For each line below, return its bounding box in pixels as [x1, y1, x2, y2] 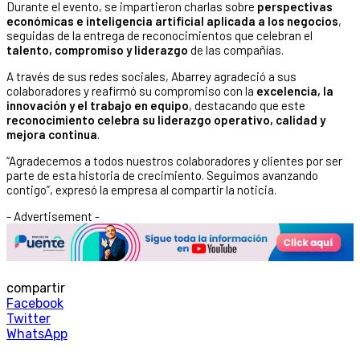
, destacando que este [189, 97, 305, 112]
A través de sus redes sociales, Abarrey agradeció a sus [6, 68, 297, 84]
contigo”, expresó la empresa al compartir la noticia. [6, 182, 276, 197]
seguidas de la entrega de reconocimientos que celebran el [6, 27, 313, 43]
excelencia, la [256, 83, 333, 98]
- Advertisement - [6, 208, 100, 223]
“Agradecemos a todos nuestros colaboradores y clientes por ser [6, 153, 342, 168]
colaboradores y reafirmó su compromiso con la [6, 83, 256, 98]
